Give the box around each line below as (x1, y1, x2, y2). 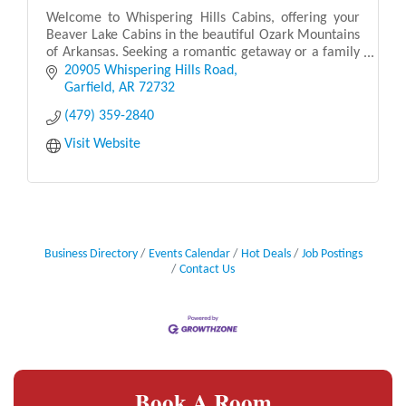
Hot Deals (240, 247, 291, 260)
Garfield (64, 80, 111, 95)
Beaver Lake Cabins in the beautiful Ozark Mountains (46, 27, 360, 43)
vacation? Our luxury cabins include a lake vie (46, 62, 314, 77)
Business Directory (43, 247, 138, 260)
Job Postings (301, 247, 362, 260)
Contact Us (179, 263, 235, 275)
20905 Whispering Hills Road (64, 63, 234, 78)
